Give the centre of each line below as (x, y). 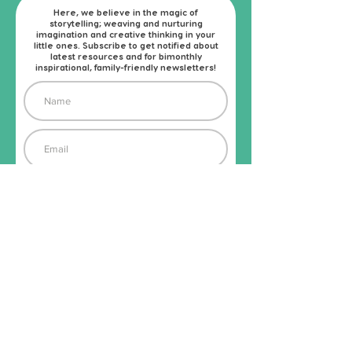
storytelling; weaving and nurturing (126, 23)
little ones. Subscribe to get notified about (126, 45)
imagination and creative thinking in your (126, 34)
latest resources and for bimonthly (126, 56)
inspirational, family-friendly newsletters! (126, 67)
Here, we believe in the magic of (126, 12)
